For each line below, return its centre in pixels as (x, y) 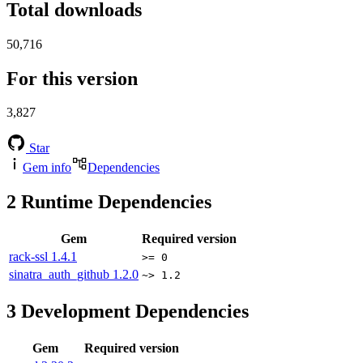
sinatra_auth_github (61, 275)
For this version (72, 78)
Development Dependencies (132, 312)
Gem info (47, 168)
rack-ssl (30, 257)
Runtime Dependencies (114, 202)
